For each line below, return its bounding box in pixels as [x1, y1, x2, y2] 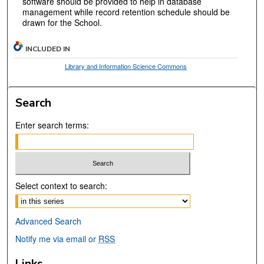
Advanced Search [15, 214, 82, 227]
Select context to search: [15, 179, 108, 192]
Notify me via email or [15, 232, 99, 245]
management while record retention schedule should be [22, 6, 230, 18]
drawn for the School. [22, 16, 102, 29]
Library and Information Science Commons [64, 61, 187, 71]
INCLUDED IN [25, 44, 71, 54]
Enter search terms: [15, 119, 90, 131]
